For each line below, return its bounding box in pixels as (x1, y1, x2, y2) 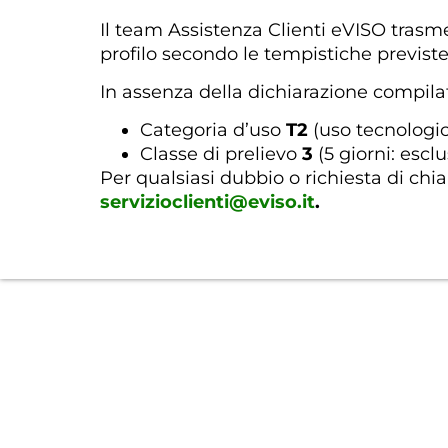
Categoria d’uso (140, 119, 286, 142)
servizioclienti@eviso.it (100, 191, 315, 214)
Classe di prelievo (140, 143, 302, 166)
